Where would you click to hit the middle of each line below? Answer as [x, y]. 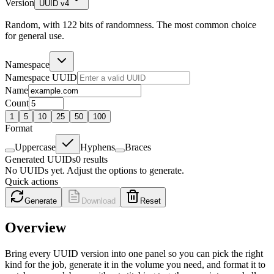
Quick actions [31, 181]
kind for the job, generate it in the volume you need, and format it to [135, 264]
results [95, 159]
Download [98, 201]
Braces [138, 147]
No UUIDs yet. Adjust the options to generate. [94, 170]
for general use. [35, 35]
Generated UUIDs [40, 159]
